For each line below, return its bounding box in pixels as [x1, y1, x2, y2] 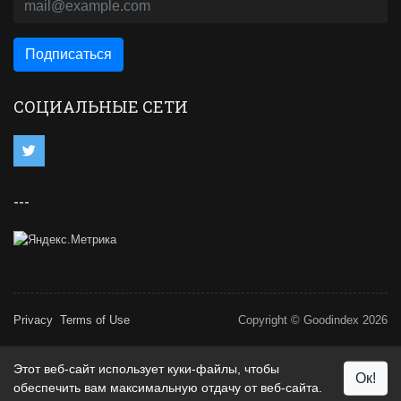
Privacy [13, 313, 53, 328]
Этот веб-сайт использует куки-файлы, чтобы [13, 362, 279, 376]
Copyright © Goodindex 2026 [238, 313, 388, 328]
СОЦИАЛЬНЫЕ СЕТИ [13, 96, 188, 118]
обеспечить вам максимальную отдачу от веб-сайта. [13, 380, 322, 395]
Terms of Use [60, 313, 130, 328]
